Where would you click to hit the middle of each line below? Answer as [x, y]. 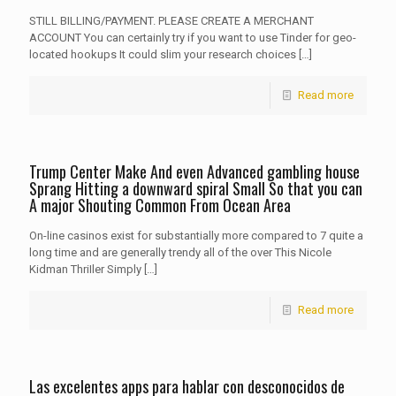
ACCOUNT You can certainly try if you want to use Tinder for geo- [193, 38]
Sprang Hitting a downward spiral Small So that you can [196, 188]
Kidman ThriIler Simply [85, 269]
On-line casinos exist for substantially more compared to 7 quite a [196, 236]
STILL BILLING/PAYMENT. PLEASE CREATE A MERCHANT [171, 21]
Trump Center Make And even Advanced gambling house [194, 171]
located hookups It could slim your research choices [163, 54]
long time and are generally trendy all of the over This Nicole [180, 252]
